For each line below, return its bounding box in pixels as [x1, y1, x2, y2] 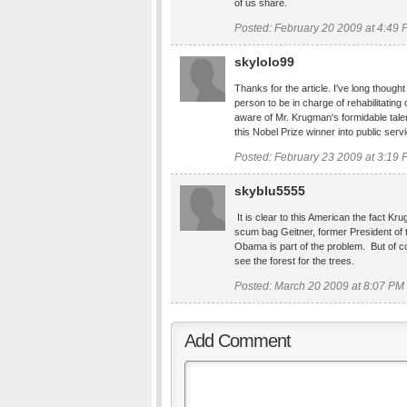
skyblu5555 [234, 184, 305, 198]
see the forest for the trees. [234, 255, 354, 266]
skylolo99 [234, 55, 294, 69]
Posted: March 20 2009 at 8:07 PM [234, 280, 404, 293]
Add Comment [184, 331, 291, 351]
